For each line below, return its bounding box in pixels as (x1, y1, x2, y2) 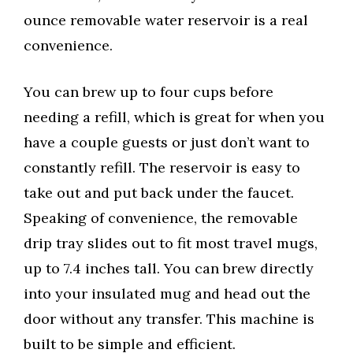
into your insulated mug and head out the (24, 284, 310, 303)
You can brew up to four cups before (24, 83, 273, 102)
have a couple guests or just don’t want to (24, 133, 310, 152)
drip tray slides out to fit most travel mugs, (24, 234, 318, 253)
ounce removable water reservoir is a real (24, 11, 308, 30)
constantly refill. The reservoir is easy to (24, 158, 300, 177)
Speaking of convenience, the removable (24, 209, 298, 228)
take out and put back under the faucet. (24, 184, 294, 203)
